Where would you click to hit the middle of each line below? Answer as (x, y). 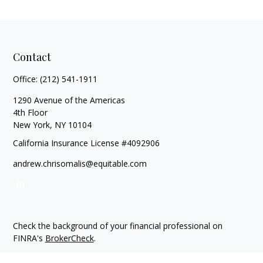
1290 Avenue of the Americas (69, 100)
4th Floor (30, 112)
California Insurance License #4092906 (86, 143)
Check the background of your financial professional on (117, 226)
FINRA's (29, 238)
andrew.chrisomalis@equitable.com (80, 163)
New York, (32, 125)
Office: (26, 79)
